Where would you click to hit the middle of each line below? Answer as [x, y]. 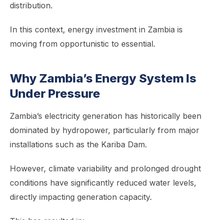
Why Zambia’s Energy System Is [103, 78]
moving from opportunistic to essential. [82, 44]
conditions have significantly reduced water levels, [103, 183]
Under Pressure [55, 94]
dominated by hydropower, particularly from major [105, 130]
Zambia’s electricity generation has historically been [106, 116]
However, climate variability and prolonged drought [105, 168]
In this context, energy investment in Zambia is [96, 29]
